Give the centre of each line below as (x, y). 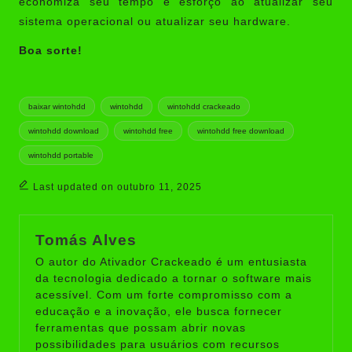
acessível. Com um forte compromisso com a (164, 295)
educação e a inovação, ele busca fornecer (159, 312)
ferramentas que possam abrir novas (141, 328)
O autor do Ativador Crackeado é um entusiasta (171, 262)
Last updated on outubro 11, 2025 (117, 187)
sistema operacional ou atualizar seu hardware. (155, 21)
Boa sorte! (51, 50)
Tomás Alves (86, 240)
